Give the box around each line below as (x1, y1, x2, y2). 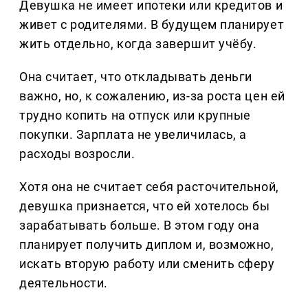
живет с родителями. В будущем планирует (19, 17, 285, 32)
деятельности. (19, 276, 109, 291)
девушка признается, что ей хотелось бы (19, 199, 270, 214)
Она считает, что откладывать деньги (19, 69, 252, 85)
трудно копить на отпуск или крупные (19, 108, 251, 123)
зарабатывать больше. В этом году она (19, 218, 260, 233)
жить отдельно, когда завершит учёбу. (19, 36, 257, 52)
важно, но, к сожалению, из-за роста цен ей (19, 89, 285, 104)
